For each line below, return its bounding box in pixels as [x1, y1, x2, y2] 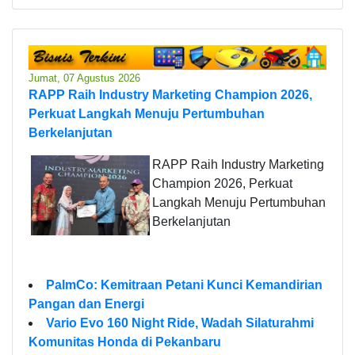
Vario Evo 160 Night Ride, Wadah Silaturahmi [46, 315, 314, 330]
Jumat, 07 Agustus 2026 [29, 71, 140, 84]
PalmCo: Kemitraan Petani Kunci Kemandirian [46, 277, 323, 292]
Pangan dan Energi [29, 296, 144, 311]
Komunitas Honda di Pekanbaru [29, 334, 221, 349]
